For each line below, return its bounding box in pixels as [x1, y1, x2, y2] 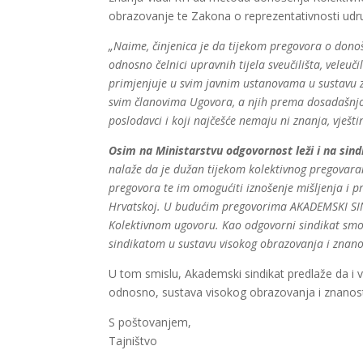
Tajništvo [109, 333, 158, 349]
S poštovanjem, [109, 314, 192, 331]
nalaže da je [109, 161, 174, 177]
